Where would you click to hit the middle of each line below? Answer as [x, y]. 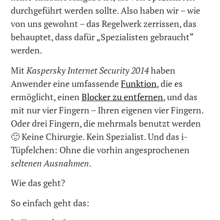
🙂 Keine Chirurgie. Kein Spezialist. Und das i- [99, 136]
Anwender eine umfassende [66, 83]
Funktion [139, 83]
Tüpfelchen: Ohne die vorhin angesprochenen [100, 150]
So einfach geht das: [50, 203]
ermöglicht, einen [46, 96]
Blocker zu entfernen [123, 96]
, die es [170, 83]
